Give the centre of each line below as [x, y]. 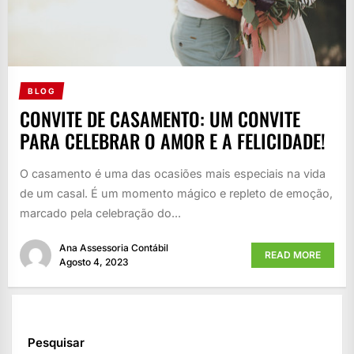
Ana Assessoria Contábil [114, 248]
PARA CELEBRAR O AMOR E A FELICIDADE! [173, 140]
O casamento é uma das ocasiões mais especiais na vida [173, 173]
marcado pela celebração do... [100, 213]
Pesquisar [56, 343]
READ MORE [293, 255]
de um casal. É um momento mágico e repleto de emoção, [176, 193]
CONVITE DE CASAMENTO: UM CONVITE [160, 118]
